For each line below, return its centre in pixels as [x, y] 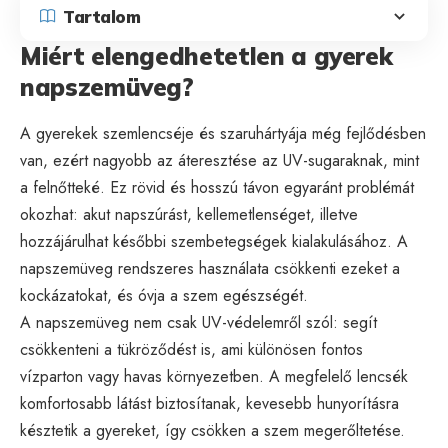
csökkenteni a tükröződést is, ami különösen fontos [191, 349]
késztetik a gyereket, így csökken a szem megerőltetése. [212, 430]
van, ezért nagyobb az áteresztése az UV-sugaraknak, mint [219, 160]
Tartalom [101, 16]
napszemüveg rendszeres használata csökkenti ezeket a [210, 268]
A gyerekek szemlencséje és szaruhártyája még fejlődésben [223, 133]
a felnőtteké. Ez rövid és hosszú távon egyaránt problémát [217, 187]
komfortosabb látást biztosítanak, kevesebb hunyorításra [209, 403]
